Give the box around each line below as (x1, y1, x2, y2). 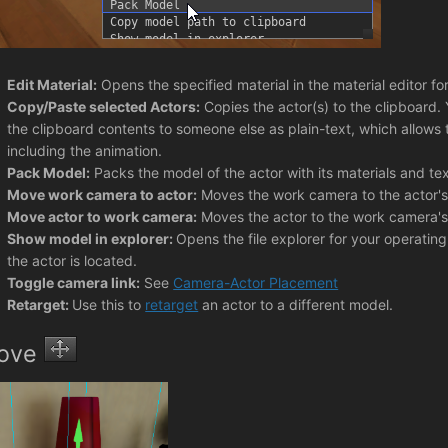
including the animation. (7, 141, 163, 159)
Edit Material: (7, 75, 98, 93)
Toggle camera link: (7, 273, 141, 291)
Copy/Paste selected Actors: (7, 97, 201, 115)
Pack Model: (7, 163, 91, 181)
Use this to (72, 295, 146, 313)
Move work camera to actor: (7, 185, 198, 203)
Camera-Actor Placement (173, 273, 339, 291)
